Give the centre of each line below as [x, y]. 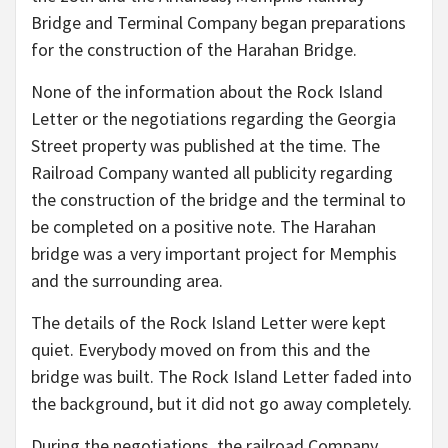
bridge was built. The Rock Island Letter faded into [221, 377]
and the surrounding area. [129, 281]
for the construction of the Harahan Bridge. [194, 50]
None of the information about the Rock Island [207, 92]
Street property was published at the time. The [205, 146]
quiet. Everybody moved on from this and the [200, 350]
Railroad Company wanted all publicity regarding [212, 173]
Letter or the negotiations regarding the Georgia [213, 119]
